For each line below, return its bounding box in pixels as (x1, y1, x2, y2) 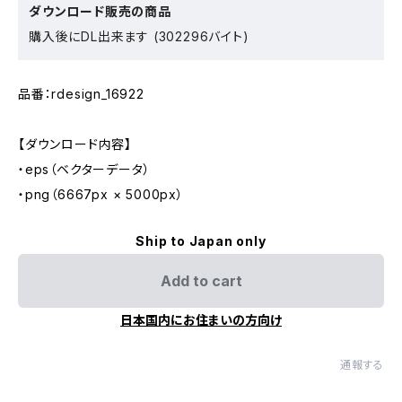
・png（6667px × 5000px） (18, 187, 184, 203)
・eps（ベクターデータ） (18, 162, 151, 178)
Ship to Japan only (135, 233, 267, 249)
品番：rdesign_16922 (18, 86, 144, 102)
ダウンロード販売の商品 (29, 4, 171, 20)
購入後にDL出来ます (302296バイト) (29, 29, 249, 45)
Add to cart (160, 272, 242, 291)
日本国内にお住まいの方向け (120, 312, 282, 328)
